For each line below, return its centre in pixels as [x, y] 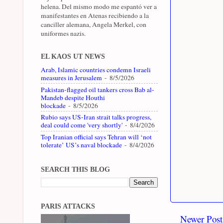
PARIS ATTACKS [68, 206]
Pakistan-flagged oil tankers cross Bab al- [98, 89]
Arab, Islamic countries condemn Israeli [96, 69]
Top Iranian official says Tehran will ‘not [96, 137]
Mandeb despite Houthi [73, 97]
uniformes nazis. [63, 33]
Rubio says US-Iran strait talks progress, [96, 117]
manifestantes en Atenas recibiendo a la [95, 15]
